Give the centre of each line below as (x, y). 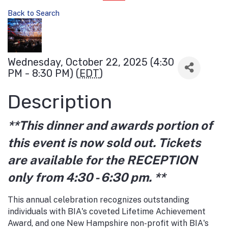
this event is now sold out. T (87, 142)
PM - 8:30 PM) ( (44, 74)
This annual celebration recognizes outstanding (98, 199)
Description (60, 102)
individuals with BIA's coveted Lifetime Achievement (107, 211)
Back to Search (34, 13)
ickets (183, 142)
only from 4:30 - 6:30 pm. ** (87, 177)
